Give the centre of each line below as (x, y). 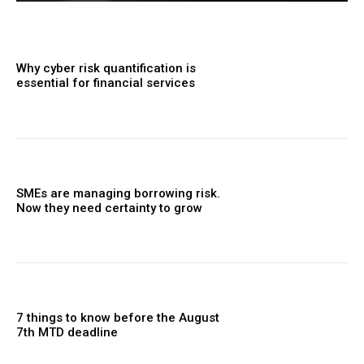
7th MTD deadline (67, 333)
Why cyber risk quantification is (106, 69)
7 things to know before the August (118, 318)
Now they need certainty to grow (109, 208)
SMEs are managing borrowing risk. (118, 193)
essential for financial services (106, 83)
